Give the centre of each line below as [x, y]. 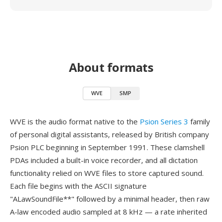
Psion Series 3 [164, 121]
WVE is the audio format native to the [75, 121]
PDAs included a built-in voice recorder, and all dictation [104, 160]
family [199, 121]
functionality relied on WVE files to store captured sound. [107, 173]
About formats [111, 67]
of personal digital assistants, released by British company [110, 134]
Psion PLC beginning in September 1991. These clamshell [107, 147]
